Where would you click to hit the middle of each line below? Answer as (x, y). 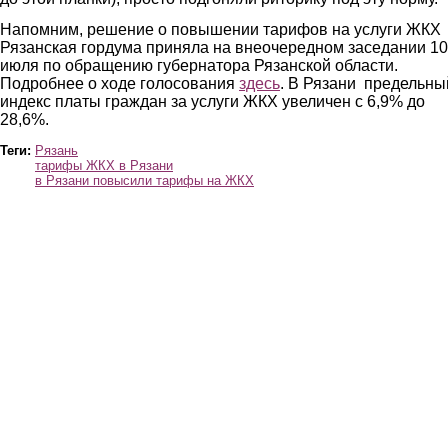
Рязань (56, 150)
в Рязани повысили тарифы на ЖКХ (144, 180)
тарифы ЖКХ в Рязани (104, 165)
